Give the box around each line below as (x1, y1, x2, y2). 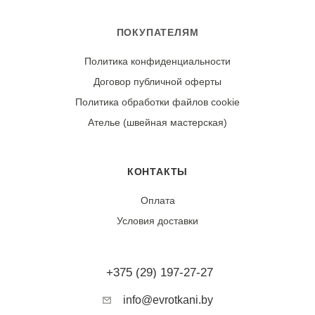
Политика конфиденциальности (84, 56, 231, 67)
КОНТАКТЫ (127, 166, 188, 177)
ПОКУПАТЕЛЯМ (116, 27, 199, 38)
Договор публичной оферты (94, 76, 221, 87)
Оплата (140, 195, 175, 206)
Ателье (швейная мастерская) (88, 117, 227, 128)
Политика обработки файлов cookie (75, 96, 240, 108)
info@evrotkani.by (122, 294, 213, 306)
